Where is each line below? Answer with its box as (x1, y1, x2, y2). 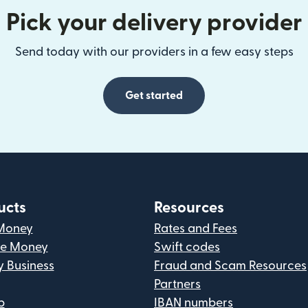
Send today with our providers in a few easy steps (14, 46, 294, 58)
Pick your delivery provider (5, 11, 302, 35)
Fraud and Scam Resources (154, 260, 307, 272)
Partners (154, 278, 201, 290)
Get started (125, 90, 183, 101)
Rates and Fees (154, 223, 237, 234)
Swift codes (154, 241, 220, 253)
